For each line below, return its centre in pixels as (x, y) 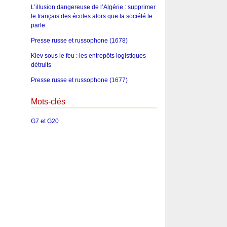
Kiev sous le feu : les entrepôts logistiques (88, 55)
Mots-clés (48, 101)
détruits (41, 65)
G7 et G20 (45, 121)
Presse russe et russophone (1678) (79, 40)
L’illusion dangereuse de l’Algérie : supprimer (93, 7)
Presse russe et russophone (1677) (79, 80)
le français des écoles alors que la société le (91, 16)
